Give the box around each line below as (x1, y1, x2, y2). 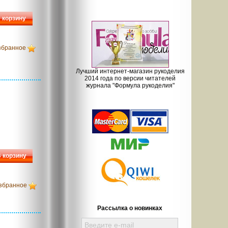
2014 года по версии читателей (84, 75, 176, 82)
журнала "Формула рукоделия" (85, 82, 175, 89)
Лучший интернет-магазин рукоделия (75, 68, 185, 75)
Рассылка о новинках (97, 205, 162, 212)
